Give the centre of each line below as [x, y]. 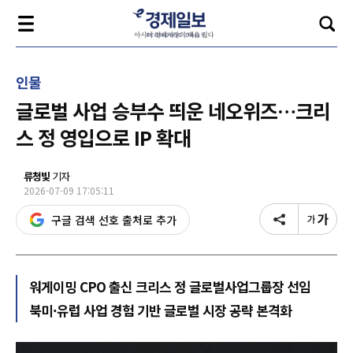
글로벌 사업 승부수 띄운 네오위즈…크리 [173, 110]
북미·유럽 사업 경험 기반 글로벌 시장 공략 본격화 [160, 310]
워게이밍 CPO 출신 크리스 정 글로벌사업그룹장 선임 [170, 286]
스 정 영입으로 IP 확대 [103, 137]
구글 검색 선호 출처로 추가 [114, 220]
